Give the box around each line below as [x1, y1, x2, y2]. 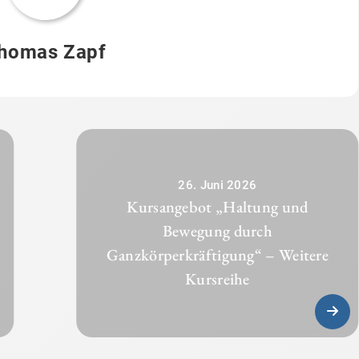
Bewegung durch [162, 220, 273, 241]
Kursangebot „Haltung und [127, 196, 309, 217]
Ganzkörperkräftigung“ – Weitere [106, 244, 329, 265]
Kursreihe [185, 268, 250, 289]
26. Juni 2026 [178, 177, 257, 192]
